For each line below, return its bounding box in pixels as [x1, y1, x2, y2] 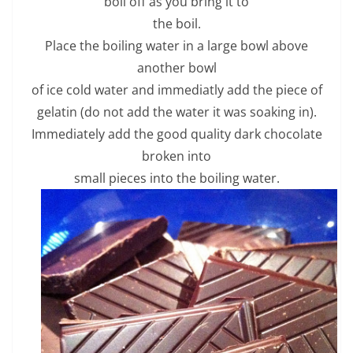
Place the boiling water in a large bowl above [45, 36, 308, 54]
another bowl [136, 58, 217, 76]
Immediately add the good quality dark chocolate [31, 124, 322, 143]
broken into [142, 147, 211, 165]
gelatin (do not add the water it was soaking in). [36, 102, 317, 121]
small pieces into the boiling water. [73, 169, 280, 187]
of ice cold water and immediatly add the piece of [31, 80, 322, 98]
